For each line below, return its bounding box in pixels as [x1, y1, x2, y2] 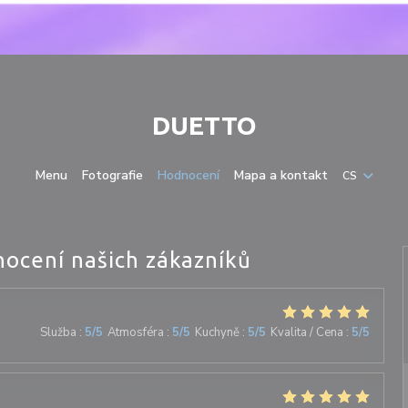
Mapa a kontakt [233, 167, 328, 184]
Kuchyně [194, 324, 240, 341]
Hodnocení [157, 167, 219, 184]
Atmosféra [107, 324, 164, 341]
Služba [39, 324, 76, 341]
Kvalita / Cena [270, 324, 343, 341]
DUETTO [151, 111, 257, 139]
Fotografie [81, 167, 143, 184]
